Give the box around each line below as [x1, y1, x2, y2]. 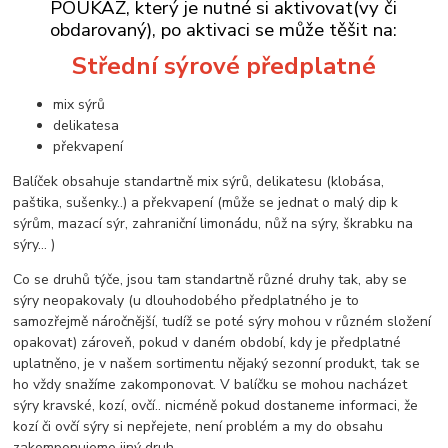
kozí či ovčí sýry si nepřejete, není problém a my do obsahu [13, 416, 384, 436]
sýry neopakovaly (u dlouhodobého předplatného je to [13, 290, 360, 310]
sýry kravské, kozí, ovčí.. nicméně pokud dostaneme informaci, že [13, 395, 419, 415]
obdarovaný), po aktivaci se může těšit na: [50, 16, 398, 43]
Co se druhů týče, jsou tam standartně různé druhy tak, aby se [13, 269, 408, 289]
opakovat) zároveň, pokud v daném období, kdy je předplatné [13, 332, 402, 352]
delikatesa [53, 115, 124, 135]
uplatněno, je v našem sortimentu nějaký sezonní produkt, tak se [13, 353, 421, 373]
